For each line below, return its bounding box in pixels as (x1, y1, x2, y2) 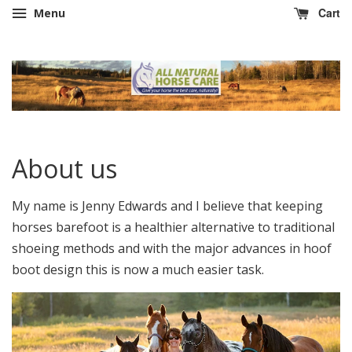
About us (12, 151, 117, 185)
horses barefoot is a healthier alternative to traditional (12, 218, 335, 236)
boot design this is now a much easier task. (12, 260, 264, 278)
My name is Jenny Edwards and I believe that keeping (12, 196, 323, 214)
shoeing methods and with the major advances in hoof (12, 239, 332, 257)
